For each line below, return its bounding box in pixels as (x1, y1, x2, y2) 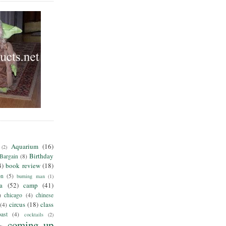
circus (9, 199, 25, 209)
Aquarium (11, 141, 38, 151)
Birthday (29, 151, 54, 160)
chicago (4, 191, 22, 199)
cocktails (24, 210, 43, 218)
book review (6, 160, 40, 170)
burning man (17, 172, 45, 180)
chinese (36, 191, 53, 199)
